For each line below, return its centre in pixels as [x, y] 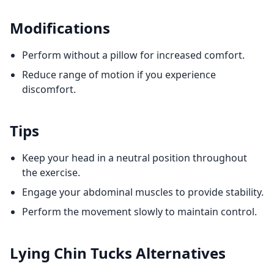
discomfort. [49, 89]
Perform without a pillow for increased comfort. [133, 55]
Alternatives [181, 253]
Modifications [60, 28]
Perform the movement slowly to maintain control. [139, 212]
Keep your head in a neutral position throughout [135, 158]
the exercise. [51, 172]
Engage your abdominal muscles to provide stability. [143, 192]
